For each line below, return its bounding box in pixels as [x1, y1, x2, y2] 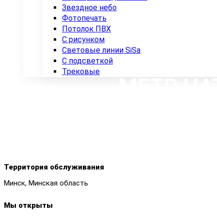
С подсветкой [62, 56, 113, 66]
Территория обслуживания [4, 163, 104, 172]
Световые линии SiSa [62, 46, 140, 55]
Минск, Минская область [4, 179, 88, 188]
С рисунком [62, 35, 105, 45]
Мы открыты [4, 201, 53, 210]
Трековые [62, 67, 100, 77]
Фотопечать [62, 14, 107, 23]
